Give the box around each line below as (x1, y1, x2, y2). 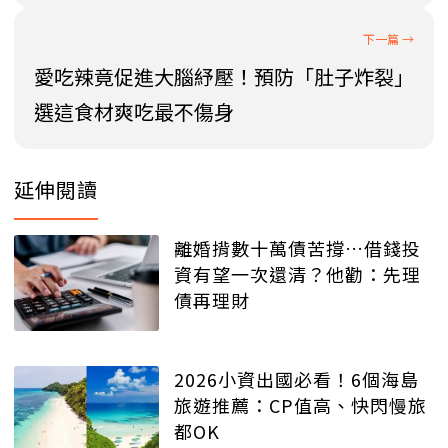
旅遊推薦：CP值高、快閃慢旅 (174, 392, 427, 419)
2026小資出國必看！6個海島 (174, 366, 419, 393)
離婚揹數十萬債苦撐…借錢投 (174, 234, 421, 261)
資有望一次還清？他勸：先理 (174, 260, 421, 287)
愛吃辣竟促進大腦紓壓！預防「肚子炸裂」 (34, 61, 414, 91)
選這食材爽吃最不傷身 (34, 96, 234, 126)
